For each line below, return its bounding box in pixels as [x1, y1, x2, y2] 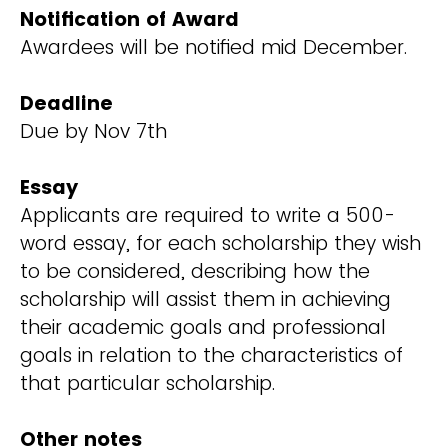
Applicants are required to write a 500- [20, 202, 395, 230]
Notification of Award [20, 6, 239, 34]
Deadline [20, 90, 113, 118]
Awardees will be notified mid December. [20, 34, 407, 62]
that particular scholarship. [20, 370, 275, 398]
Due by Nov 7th [20, 118, 173, 146]
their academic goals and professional [20, 314, 386, 342]
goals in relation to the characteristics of [20, 342, 403, 370]
